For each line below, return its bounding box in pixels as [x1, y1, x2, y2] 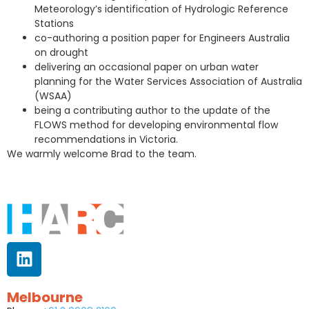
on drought [34, 46, 88, 60]
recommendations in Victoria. [34, 132, 178, 147]
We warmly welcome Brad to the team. [7, 147, 197, 161]
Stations [34, 17, 74, 31]
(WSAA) [34, 89, 72, 103]
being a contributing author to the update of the [34, 103, 270, 118]
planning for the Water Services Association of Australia [34, 74, 302, 89]
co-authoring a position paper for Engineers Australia [34, 31, 290, 46]
